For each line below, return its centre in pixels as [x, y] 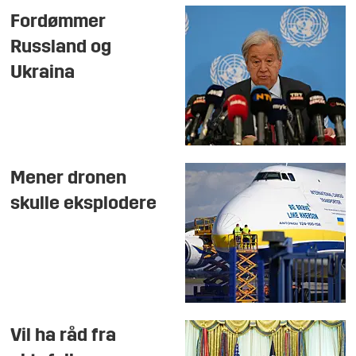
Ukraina [43, 73]
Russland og [61, 47]
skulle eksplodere [84, 205]
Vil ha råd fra [64, 337]
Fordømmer [58, 22]
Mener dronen [69, 179]
